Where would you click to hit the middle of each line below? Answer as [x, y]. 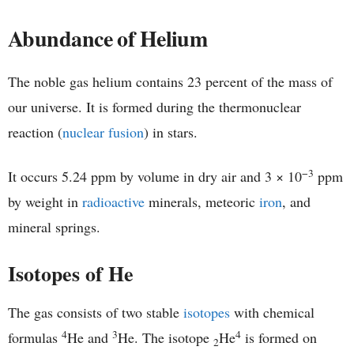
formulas [35, 338]
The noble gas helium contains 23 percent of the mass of [170, 82]
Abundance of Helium [108, 39]
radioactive [113, 202]
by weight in [45, 202]
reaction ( [35, 132]
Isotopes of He [71, 274]
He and [90, 338]
